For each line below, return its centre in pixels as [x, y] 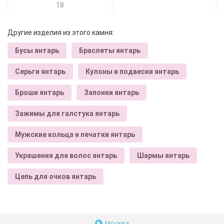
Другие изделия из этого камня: [61, 32]
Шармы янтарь [163, 155]
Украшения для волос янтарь [66, 155]
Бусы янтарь [37, 50]
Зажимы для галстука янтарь [67, 113]
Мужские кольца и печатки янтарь [75, 134]
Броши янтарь [39, 92]
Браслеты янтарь [110, 50]
